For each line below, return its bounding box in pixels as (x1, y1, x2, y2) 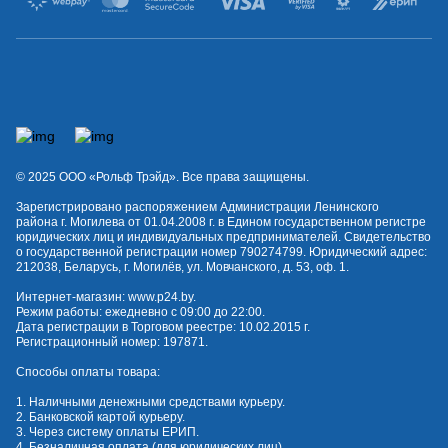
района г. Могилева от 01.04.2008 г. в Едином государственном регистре (16, 215, 426, 230)
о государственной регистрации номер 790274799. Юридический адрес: (16, 245, 427, 260)
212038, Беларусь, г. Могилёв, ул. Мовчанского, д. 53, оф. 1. (16, 260, 349, 275)
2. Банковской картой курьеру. (16, 410, 185, 425)
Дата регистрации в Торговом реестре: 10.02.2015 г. (16, 320, 310, 335)
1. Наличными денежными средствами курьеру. (16, 395, 285, 410)
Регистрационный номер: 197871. (16, 335, 208, 350)
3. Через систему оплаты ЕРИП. (16, 425, 199, 440)
